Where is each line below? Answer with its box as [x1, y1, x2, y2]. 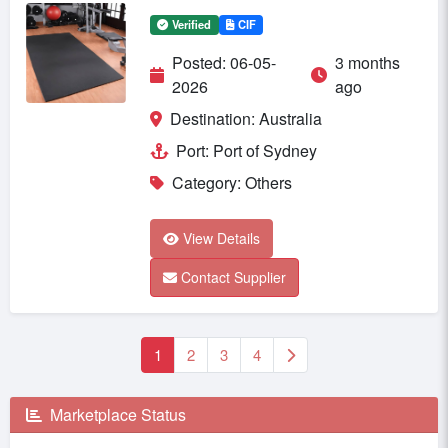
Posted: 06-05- [172, 50, 276, 74]
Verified [172, 15, 212, 32]
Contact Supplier [181, 266, 286, 287]
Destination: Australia [170, 106, 322, 130]
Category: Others [172, 170, 292, 194]
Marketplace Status [50, 402, 186, 426]
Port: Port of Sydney [176, 138, 317, 162]
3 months [334, 50, 400, 74]
